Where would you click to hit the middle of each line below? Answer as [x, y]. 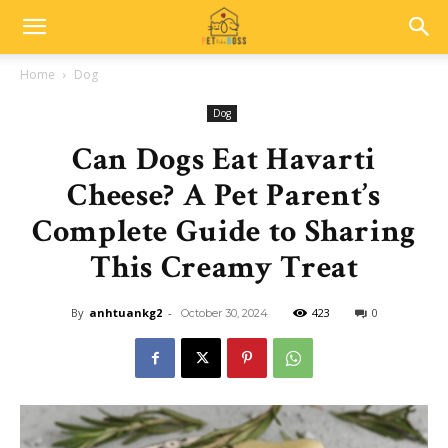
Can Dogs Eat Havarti [224, 159]
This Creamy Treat [224, 267]
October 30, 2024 [224, 313]
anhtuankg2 [125, 312]
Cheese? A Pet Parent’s [224, 195]
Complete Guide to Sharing [223, 231]
